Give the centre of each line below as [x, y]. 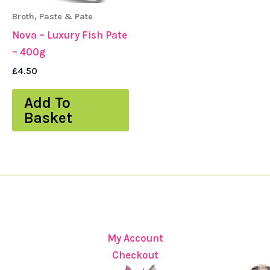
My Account [135, 238]
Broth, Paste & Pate [52, 16]
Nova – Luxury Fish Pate [70, 35]
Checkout [135, 255]
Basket [48, 118]
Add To [47, 102]
